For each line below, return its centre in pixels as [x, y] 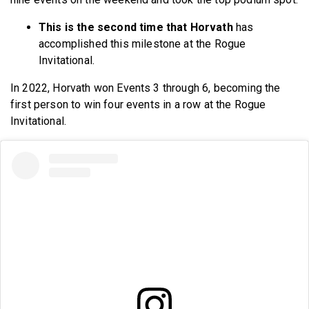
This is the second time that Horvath [136, 27]
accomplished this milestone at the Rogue [142, 43]
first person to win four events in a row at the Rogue [138, 104]
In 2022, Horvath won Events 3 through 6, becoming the [146, 88]
